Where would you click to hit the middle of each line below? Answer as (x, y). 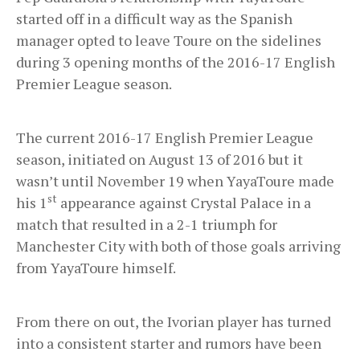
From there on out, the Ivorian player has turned (174, 322)
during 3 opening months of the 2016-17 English (176, 62)
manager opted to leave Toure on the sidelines (169, 41)
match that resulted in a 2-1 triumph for (147, 225)
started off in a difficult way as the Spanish (154, 19)
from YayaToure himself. (96, 268)
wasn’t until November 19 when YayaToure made (175, 181)
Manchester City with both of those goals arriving (178, 246)
